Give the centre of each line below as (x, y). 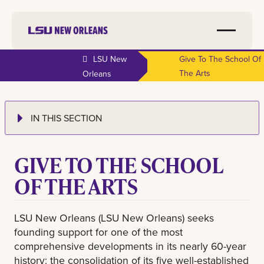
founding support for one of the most (98, 232)
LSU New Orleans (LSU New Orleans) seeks (114, 217)
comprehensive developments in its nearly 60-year (130, 246)
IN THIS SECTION (67, 118)
